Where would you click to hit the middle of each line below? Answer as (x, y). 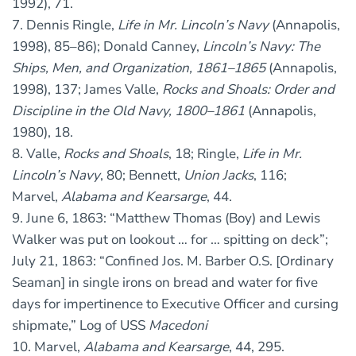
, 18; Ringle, (205, 154)
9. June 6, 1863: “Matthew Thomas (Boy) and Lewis (166, 219)
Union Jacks (219, 176)
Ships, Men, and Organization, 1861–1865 (139, 68)
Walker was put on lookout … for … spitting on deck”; (170, 240)
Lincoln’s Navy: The (261, 47)
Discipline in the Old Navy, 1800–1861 (128, 111)
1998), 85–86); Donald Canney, (107, 47)
